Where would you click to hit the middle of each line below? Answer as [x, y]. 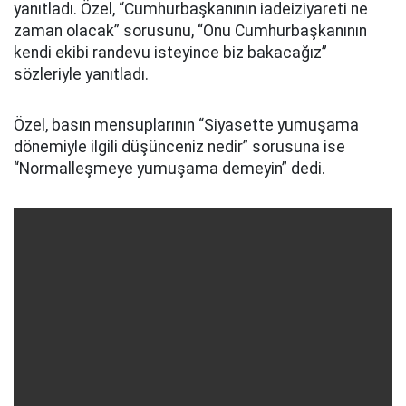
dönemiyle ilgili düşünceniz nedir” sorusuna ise [179, 147]
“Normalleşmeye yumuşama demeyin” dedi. [169, 169]
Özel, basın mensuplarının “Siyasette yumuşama [186, 125]
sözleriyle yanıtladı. [81, 74]
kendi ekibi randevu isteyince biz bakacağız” [170, 53]
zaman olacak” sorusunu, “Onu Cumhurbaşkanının [190, 31]
